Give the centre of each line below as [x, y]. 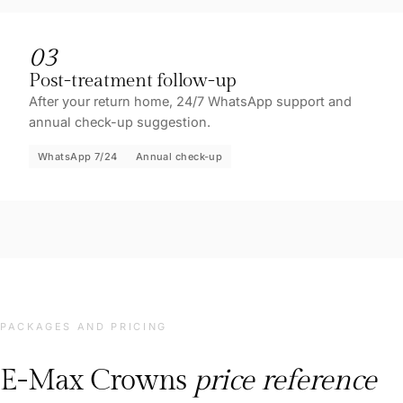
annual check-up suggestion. [120, 121]
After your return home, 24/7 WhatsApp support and [190, 101]
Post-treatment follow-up [133, 80]
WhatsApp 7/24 [78, 156]
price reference [285, 380]
